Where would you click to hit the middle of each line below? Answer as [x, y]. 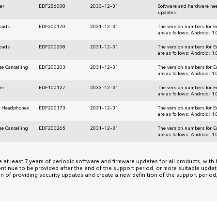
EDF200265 [52, 128]
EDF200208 [52, 46]
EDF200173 [52, 108]
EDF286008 [52, 6]
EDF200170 [52, 26]
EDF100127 [52, 87]
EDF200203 [52, 67]
